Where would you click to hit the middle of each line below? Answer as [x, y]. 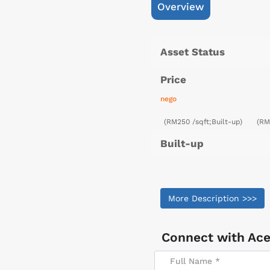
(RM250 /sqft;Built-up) [204, 122]
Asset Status [193, 52]
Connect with [205, 237]
